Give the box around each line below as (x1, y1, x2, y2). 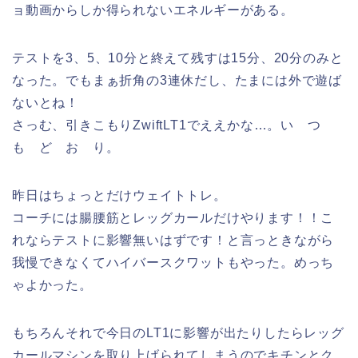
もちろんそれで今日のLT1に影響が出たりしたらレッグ (12, 326, 344, 340)
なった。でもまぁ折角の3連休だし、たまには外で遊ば (12, 74, 342, 88)
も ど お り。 (12, 141, 120, 155)
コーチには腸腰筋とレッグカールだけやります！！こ (12, 211, 335, 225)
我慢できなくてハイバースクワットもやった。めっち (12, 256, 335, 270)
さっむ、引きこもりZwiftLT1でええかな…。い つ (12, 118, 335, 133)
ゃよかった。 (12, 278, 93, 292)
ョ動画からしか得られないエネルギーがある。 (12, 3, 294, 18)
